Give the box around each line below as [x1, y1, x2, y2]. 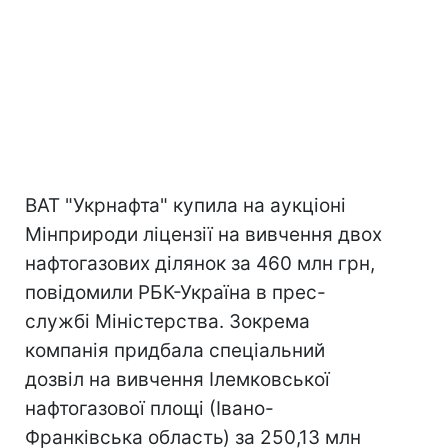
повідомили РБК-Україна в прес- [25, 281, 326, 304]
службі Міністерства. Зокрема [25, 310, 310, 333]
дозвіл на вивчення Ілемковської [25, 368, 330, 391]
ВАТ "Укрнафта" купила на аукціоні [25, 194, 346, 217]
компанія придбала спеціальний [25, 339, 325, 362]
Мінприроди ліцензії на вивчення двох [25, 223, 382, 246]
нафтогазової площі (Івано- [25, 397, 274, 420]
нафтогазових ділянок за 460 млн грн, [25, 252, 375, 275]
